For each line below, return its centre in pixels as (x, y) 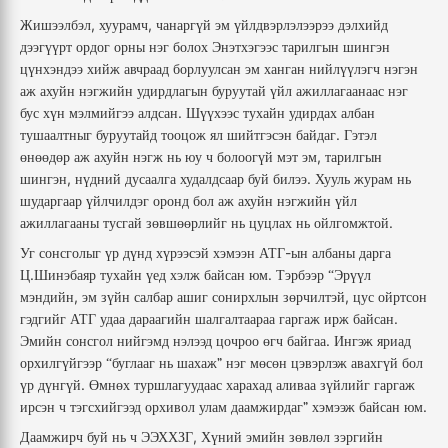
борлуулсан (207, 69)
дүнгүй (59, 385)
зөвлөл (309, 437)
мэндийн (47, 297)
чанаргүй (183, 25)
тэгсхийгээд (105, 407)
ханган (284, 69)
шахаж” (199, 363)
